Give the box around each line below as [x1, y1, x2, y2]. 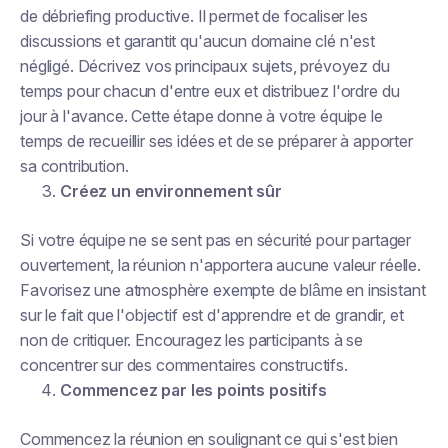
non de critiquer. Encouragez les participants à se [20, 330, 363, 350]
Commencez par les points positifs [60, 380, 327, 400]
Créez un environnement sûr [60, 181, 282, 201]
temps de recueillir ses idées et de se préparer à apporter [20, 131, 413, 151]
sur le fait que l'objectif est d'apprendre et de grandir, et [20, 305, 404, 325]
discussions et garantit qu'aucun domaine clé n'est [20, 31, 375, 51]
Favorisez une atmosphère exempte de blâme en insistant [20, 280, 426, 300]
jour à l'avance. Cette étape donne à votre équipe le [20, 106, 383, 126]
